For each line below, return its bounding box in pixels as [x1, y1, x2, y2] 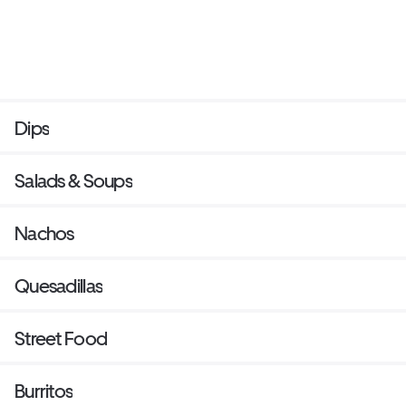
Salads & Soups [14, 169, 132, 193]
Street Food [14, 327, 108, 351]
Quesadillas [14, 275, 103, 298]
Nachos [14, 222, 74, 246]
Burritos [14, 380, 73, 403]
